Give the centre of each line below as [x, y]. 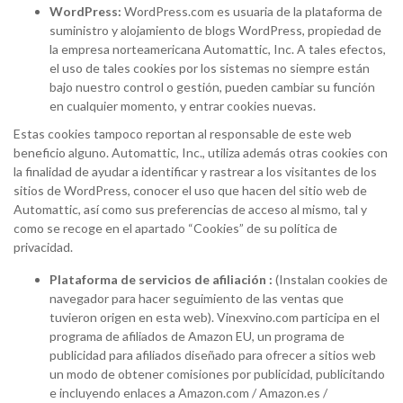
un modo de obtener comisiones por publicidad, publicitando [217, 374]
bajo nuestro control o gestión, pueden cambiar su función [212, 87]
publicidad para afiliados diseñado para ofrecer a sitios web [213, 355]
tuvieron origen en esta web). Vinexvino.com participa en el [215, 317]
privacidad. [43, 247]
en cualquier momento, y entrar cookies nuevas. [183, 106]
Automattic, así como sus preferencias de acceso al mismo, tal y [190, 209]
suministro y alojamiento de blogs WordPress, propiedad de [215, 30]
